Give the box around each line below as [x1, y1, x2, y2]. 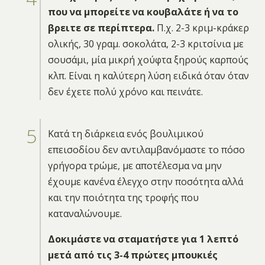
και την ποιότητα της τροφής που [47, 190, 199, 204]
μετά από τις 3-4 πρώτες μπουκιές [47, 248, 218, 261]
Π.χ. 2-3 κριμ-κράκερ [154, 21, 249, 34]
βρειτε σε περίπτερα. [47, 21, 154, 34]
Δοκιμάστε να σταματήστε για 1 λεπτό [47, 232, 238, 245]
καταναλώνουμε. [47, 206, 122, 220]
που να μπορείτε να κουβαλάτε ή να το [47, 5, 238, 18]
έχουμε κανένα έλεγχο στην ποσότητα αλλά [47, 174, 243, 188]
